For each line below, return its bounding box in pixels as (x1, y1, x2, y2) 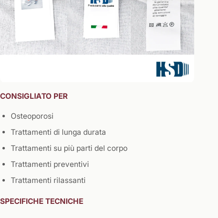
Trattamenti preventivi (11, 160, 89, 169)
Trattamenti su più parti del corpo (11, 144, 127, 153)
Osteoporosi (11, 111, 54, 121)
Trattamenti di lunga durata (11, 127, 106, 137)
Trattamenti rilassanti (11, 176, 86, 185)
